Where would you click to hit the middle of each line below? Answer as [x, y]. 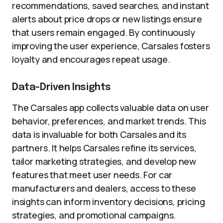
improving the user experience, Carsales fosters [111, 46]
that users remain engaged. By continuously [104, 32]
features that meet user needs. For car [92, 175]
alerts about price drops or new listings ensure [107, 19]
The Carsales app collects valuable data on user [111, 108]
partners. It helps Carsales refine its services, [104, 148]
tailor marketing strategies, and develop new [104, 161]
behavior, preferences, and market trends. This [109, 121]
